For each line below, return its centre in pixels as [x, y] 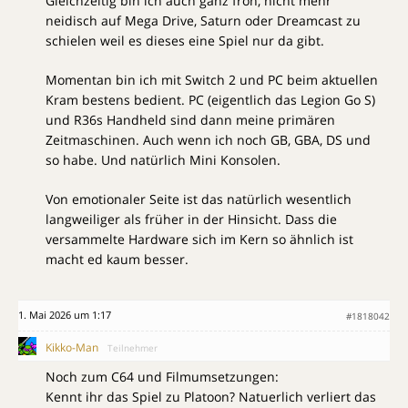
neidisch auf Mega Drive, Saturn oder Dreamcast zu [203, 21]
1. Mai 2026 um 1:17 [65, 315]
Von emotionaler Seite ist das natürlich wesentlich [199, 199]
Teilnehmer [133, 348]
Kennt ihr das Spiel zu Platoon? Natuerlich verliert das [211, 397]
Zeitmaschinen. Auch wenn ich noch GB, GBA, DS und [208, 140]
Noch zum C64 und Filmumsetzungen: [162, 377]
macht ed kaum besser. [117, 260]
